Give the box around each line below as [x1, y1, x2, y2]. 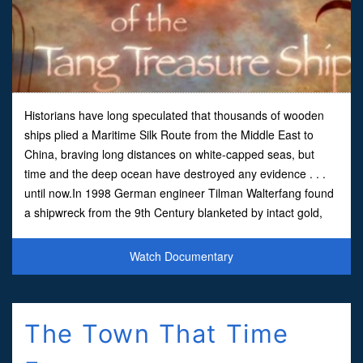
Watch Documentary [130, 247, 233, 264]
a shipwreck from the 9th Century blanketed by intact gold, [24, 203, 322, 220]
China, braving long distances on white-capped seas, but [24, 145, 314, 162]
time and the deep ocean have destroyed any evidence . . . [24, 164, 326, 181]
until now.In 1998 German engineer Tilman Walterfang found [24, 184, 334, 201]
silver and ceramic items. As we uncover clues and [24, 223, 283, 240]
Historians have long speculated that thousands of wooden [24, 106, 324, 123]
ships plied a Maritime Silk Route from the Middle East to [24, 126, 314, 143]
